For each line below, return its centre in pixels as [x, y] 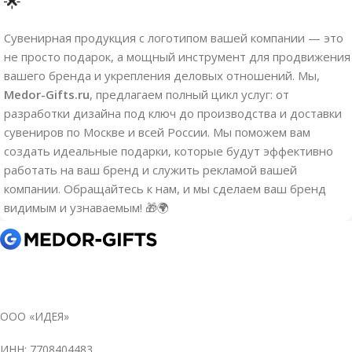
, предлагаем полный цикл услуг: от [189, 94]
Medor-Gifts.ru [47, 94]
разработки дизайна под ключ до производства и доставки [173, 113]
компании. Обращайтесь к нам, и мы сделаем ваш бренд [165, 188]
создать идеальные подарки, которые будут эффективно [169, 150]
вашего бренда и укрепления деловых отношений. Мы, [162, 75]
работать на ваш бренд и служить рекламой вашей [150, 169]
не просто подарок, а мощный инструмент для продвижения [177, 56]
